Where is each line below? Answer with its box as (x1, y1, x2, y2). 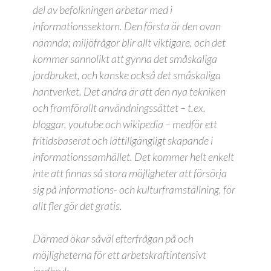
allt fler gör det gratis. (33, 199, 122, 212)
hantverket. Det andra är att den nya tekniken (33, 85, 226, 98)
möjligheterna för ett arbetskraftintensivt (33, 248, 206, 261)
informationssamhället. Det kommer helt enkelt (33, 150, 234, 163)
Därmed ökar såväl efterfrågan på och (33, 232, 194, 245)
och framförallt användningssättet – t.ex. (33, 101, 206, 114)
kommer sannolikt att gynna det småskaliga (33, 52, 217, 65)
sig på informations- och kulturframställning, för (33, 183, 235, 196)
